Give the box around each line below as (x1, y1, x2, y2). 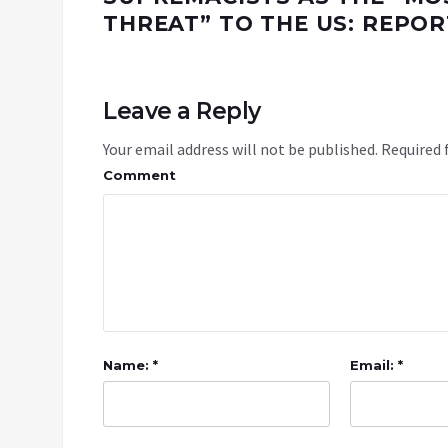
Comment (103, 167, 176, 184)
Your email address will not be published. (103, 139, 378, 160)
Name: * (103, 357, 158, 374)
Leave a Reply (103, 97, 261, 126)
